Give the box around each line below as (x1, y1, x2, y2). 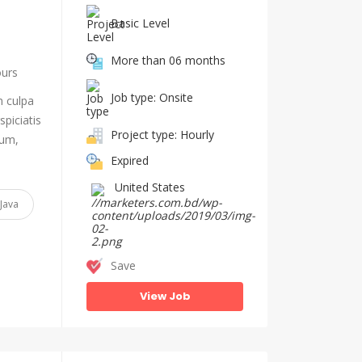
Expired (111, 152, 149, 168)
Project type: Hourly (111, 126, 214, 142)
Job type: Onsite (111, 89, 193, 105)
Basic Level (111, 15, 170, 31)
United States (115, 179, 185, 195)
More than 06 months (111, 52, 225, 68)
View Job (139, 288, 191, 304)
